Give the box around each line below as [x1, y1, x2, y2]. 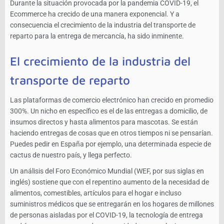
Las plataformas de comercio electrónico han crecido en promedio [10, 96, 213, 104]
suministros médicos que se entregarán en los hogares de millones [10, 200, 214, 208]
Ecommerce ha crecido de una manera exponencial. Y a [10, 10, 179, 18]
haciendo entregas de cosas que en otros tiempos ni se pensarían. [10, 129, 213, 137]
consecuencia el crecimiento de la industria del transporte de [10, 21, 195, 29]
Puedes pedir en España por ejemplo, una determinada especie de [10, 140, 211, 148]
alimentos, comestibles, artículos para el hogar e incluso [10, 189, 181, 197]
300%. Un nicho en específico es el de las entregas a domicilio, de [10, 107, 207, 115]
